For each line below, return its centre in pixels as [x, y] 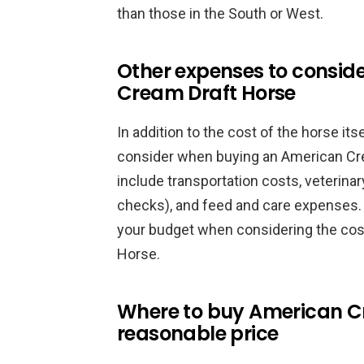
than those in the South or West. [220, 13]
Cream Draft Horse [206, 93]
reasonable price [198, 334]
